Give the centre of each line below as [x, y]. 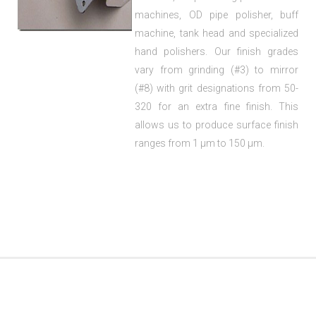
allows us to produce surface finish [217, 125]
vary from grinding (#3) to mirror [217, 70]
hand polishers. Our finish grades [217, 52]
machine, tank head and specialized [217, 34]
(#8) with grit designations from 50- [217, 89]
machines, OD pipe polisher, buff [217, 15]
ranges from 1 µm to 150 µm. [200, 144]
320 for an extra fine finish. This [217, 107]
